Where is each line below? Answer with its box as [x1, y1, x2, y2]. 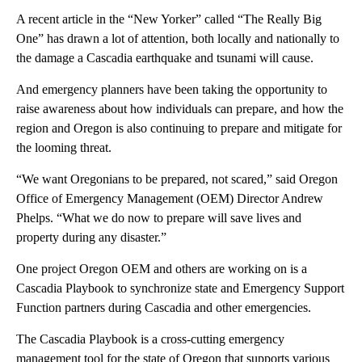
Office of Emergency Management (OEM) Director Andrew [16, 192, 323, 206]
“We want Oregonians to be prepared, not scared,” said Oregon [16, 172, 338, 187]
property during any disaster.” [16, 230, 166, 245]
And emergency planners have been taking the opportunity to [16, 82, 327, 97]
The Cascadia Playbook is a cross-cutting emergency [16, 332, 284, 347]
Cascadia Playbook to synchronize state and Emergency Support [16, 281, 344, 296]
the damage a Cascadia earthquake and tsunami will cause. [16, 51, 314, 65]
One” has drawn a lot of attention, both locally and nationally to [16, 32, 339, 46]
